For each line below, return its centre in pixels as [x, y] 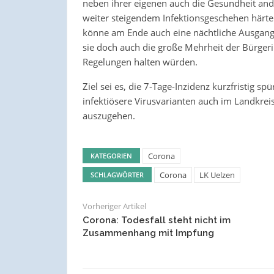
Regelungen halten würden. [140, 62]
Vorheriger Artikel [114, 206]
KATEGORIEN [111, 156]
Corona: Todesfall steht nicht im [156, 220]
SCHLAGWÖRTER [117, 175]
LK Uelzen [217, 175]
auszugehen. [109, 116]
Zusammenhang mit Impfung [148, 233]
